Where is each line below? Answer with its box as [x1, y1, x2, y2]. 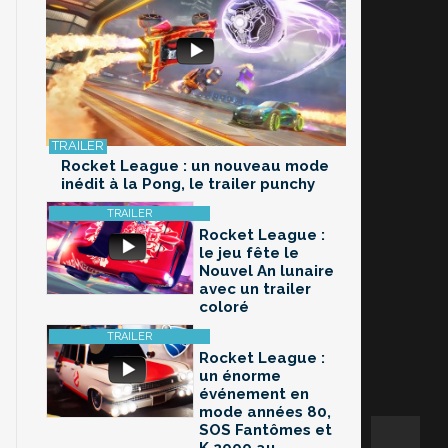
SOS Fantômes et [199, 421, 332, 440]
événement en [199, 385, 309, 404]
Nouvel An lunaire [199, 262, 334, 281]
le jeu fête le [199, 244, 299, 263]
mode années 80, [199, 403, 331, 422]
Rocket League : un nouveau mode [61, 157, 329, 176]
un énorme [199, 367, 281, 386]
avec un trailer [199, 280, 311, 299]
